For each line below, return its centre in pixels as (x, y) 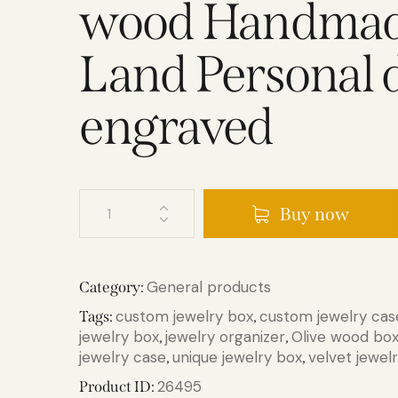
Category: (113, 288)
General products (209, 287)
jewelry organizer (226, 337)
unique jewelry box (238, 358)
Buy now (315, 214)
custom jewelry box (185, 317)
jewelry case (123, 358)
